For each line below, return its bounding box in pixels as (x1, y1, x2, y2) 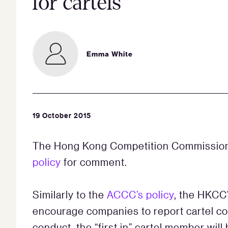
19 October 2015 (33, 110, 91, 120)
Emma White (87, 49, 133, 59)
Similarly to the (33, 188, 107, 201)
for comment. (64, 155, 127, 168)
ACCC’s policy (107, 188, 174, 201)
